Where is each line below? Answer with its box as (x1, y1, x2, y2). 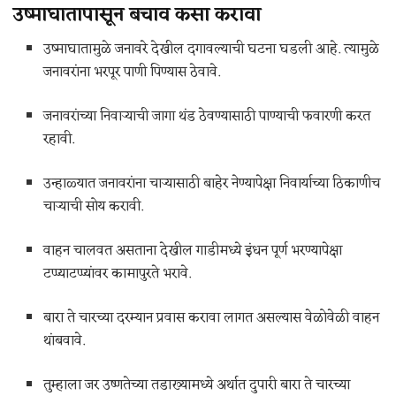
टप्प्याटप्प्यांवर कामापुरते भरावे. (43, 262, 192, 287)
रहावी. (43, 127, 75, 153)
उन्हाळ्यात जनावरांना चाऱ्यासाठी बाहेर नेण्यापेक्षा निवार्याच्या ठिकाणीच (43, 171, 381, 197)
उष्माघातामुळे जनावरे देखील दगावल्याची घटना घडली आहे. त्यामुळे (43, 37, 380, 63)
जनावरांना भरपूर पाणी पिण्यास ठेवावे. (43, 60, 221, 86)
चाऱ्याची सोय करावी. (43, 194, 144, 220)
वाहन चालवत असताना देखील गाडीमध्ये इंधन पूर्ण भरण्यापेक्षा (43, 239, 343, 264)
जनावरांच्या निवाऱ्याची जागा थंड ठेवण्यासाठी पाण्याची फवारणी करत (43, 104, 371, 130)
